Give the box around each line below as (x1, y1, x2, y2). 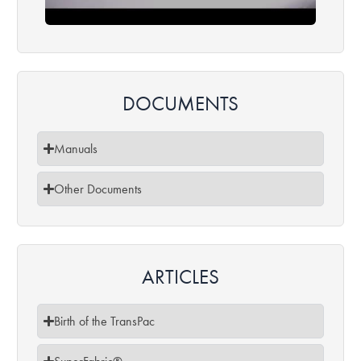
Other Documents (54, 180, 143, 197)
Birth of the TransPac (54, 313, 156, 330)
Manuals (54, 139, 98, 157)
